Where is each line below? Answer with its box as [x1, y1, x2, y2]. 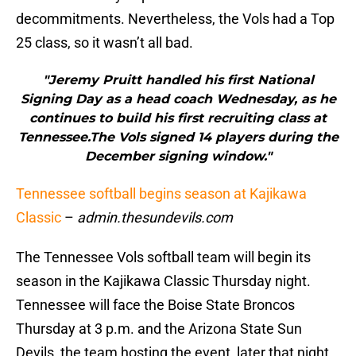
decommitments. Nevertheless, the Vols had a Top [16, 10, 335, 28]
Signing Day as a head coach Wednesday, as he [20, 91, 336, 107]
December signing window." [84, 149, 272, 164]
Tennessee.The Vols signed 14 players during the [17, 130, 339, 145]
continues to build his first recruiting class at [29, 110, 327, 126]
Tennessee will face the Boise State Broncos [16, 296, 295, 314]
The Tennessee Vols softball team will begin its [16, 249, 311, 266]
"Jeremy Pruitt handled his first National [42, 72, 314, 88]
